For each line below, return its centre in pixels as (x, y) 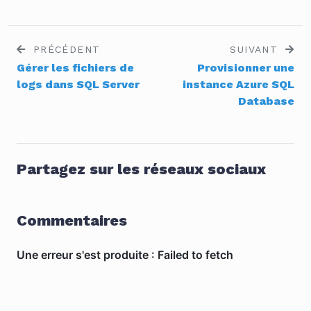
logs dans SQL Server (78, 84)
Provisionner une (246, 67)
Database (266, 101)
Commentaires (72, 220)
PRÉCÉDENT (65, 49)
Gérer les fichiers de (75, 67)
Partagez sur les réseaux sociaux (141, 169)
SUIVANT (256, 49)
